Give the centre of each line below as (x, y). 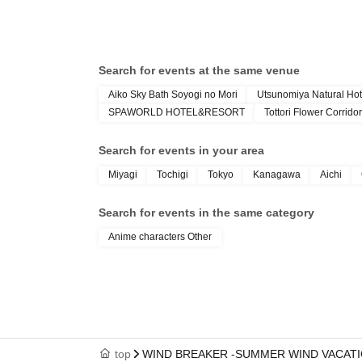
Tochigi (173, 175)
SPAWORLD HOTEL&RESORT (177, 112)
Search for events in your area (181, 150)
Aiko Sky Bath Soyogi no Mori (173, 95)
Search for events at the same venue (199, 70)
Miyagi (123, 175)
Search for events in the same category (206, 213)
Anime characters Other (160, 237)
